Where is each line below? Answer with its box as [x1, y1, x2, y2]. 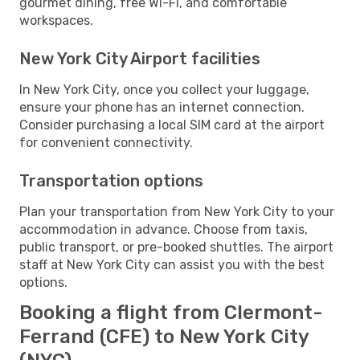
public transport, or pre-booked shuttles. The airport [19, 239, 333, 255]
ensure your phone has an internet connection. [19, 99, 305, 115]
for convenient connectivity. [19, 134, 193, 150]
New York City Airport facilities [19, 48, 260, 68]
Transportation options [19, 170, 203, 190]
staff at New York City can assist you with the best [19, 256, 325, 272]
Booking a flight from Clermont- [19, 301, 322, 324]
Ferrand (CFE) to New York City [19, 325, 309, 348]
